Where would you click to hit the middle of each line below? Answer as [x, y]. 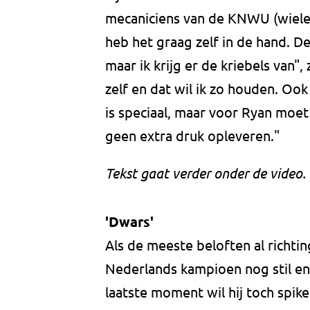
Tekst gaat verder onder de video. [206, 173]
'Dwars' [129, 222]
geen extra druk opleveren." [192, 136]
